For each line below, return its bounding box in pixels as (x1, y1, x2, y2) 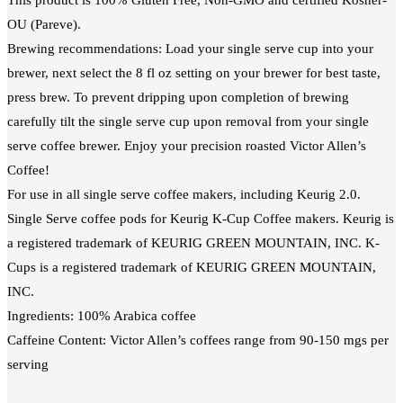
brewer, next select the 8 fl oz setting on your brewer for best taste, (7, 65, 381, 80)
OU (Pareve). (7, 16, 81, 31)
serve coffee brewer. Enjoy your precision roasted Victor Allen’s (7, 138, 366, 153)
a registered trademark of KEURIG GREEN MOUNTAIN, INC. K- (7, 235, 380, 250)
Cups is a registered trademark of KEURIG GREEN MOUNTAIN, (7, 259, 376, 274)
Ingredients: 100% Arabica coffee (7, 308, 196, 323)
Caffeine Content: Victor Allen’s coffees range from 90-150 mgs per (7, 332, 389, 347)
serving (7, 356, 49, 372)
